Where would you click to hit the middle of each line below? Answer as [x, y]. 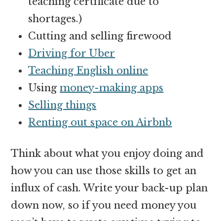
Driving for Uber [72, 53]
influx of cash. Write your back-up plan [110, 188]
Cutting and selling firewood [100, 36]
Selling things [62, 105]
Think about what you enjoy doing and [108, 153]
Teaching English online [88, 70]
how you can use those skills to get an [104, 170]
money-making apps [112, 88]
